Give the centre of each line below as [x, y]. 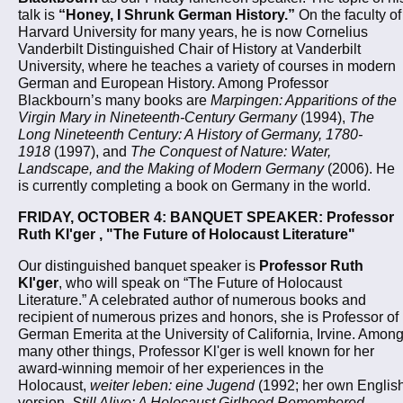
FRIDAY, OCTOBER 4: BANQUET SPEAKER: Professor [206, 217]
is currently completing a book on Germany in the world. [194, 185]
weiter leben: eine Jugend [172, 385]
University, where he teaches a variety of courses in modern [207, 65]
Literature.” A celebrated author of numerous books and [192, 300]
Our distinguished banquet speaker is [139, 266]
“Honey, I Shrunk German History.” [177, 14]
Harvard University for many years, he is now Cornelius [193, 31]
